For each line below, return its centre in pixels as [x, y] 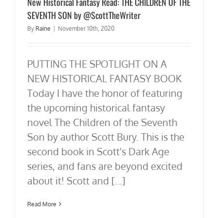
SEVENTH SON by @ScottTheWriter [84, 15]
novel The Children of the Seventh [102, 122]
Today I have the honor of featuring [105, 93]
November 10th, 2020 [86, 28]
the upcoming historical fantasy [96, 107]
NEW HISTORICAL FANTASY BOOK [104, 78]
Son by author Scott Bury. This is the [106, 136]
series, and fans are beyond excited [105, 166]
